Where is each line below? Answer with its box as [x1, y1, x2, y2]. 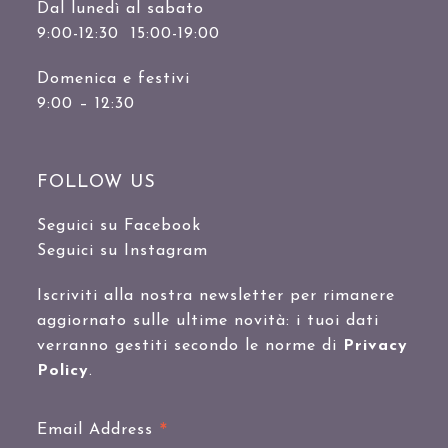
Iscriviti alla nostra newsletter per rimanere [37, 287, 396, 304]
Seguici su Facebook [37, 217, 202, 234]
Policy [37, 362, 90, 379]
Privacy [343, 337, 409, 354]
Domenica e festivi [37, 70, 191, 87]
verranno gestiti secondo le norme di [37, 337, 344, 354]
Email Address [37, 421, 160, 438]
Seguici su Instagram [37, 242, 209, 259]
